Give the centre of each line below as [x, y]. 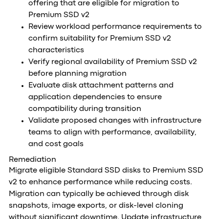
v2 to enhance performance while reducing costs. [100, 182]
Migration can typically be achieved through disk [99, 194]
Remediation [32, 160]
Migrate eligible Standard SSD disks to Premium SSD [106, 171]
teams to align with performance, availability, [112, 132]
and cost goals [56, 144]
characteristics [56, 50]
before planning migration [77, 74]
